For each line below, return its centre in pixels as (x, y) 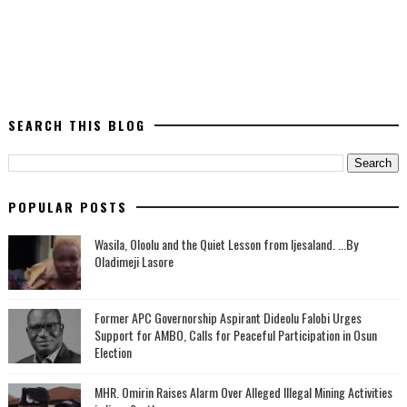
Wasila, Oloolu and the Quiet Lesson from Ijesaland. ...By (226, 244)
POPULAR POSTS (67, 207)
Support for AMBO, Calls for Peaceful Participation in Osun (235, 335)
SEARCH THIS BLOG (76, 125)
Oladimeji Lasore (134, 261)
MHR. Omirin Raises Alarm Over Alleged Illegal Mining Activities (243, 392)
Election (113, 352)
